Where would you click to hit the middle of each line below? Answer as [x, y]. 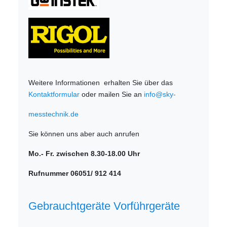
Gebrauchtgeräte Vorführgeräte [104, 206]
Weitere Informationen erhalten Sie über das [101, 83]
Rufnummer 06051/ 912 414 [75, 174]
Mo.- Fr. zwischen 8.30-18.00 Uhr [84, 154]
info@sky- [160, 94]
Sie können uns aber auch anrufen [84, 134]
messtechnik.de [54, 114]
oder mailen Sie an [112, 94]
